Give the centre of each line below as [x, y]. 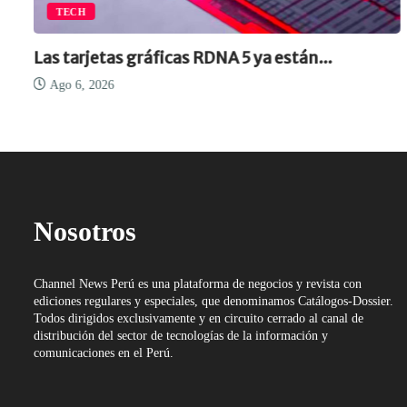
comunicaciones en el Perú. [104, 353]
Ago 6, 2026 [80, 85]
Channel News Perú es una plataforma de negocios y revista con [198, 284]
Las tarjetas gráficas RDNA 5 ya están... [183, 58]
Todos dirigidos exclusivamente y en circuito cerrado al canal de [199, 319]
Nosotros [85, 232]
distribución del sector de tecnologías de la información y [181, 336]
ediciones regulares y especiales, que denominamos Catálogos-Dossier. [213, 302]
